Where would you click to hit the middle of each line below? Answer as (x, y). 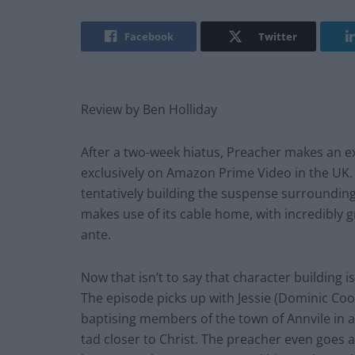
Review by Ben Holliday (149, 110)
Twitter (277, 37)
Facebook (149, 37)
